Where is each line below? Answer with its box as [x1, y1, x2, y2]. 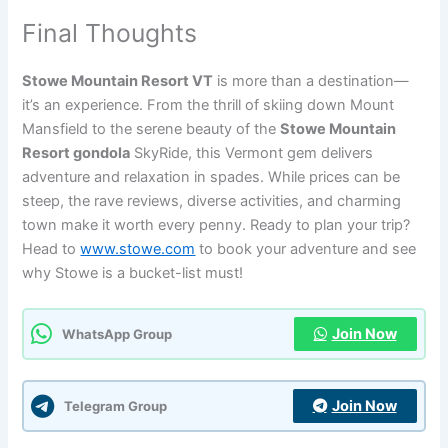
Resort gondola [22, 143, 131, 162]
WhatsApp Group [62, 325, 173, 342]
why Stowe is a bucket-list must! [22, 263, 244, 282]
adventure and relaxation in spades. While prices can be [22, 167, 401, 186]
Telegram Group [64, 397, 168, 414]
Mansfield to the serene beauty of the [22, 119, 281, 138]
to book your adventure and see [195, 239, 417, 258]
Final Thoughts [22, 17, 198, 48]
